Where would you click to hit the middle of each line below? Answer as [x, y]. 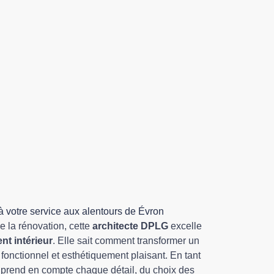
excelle [185, 226]
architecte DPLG [130, 226]
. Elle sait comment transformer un [126, 241]
